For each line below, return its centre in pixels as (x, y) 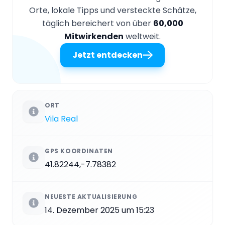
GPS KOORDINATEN (79, 151)
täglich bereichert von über (97, 24)
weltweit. (142, 37)
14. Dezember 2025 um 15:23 (99, 210)
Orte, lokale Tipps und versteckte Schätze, (113, 11)
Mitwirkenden (94, 37)
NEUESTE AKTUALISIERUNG (91, 197)
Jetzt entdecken (107, 55)
